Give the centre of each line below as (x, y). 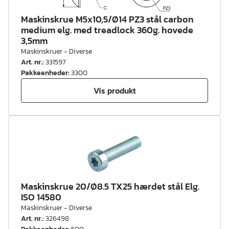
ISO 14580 (41, 197)
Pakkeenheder (44, 73)
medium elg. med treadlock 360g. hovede (107, 30)
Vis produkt (114, 90)
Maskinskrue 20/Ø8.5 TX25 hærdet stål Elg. (110, 186)
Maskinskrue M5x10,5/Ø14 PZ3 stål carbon (107, 19)
